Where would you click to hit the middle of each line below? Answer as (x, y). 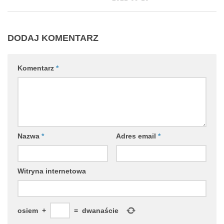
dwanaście (100, 211)
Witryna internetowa (52, 171)
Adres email (137, 136)
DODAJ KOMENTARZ (53, 38)
